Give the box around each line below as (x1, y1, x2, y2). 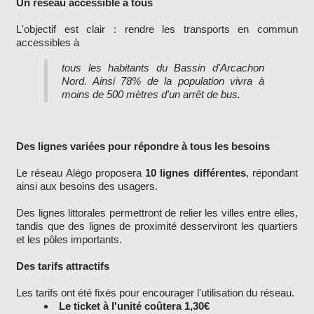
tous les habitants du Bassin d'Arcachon (62, 62, 264, 74)
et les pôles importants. (16, 233, 122, 246)
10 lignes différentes (145, 167, 246, 179)
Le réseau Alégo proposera (16, 167, 146, 179)
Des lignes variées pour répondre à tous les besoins (16, 140, 270, 153)
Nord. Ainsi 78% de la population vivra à (62, 75, 264, 88)
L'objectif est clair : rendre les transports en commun (16, 23, 298, 36)
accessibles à (16, 36, 79, 49)
